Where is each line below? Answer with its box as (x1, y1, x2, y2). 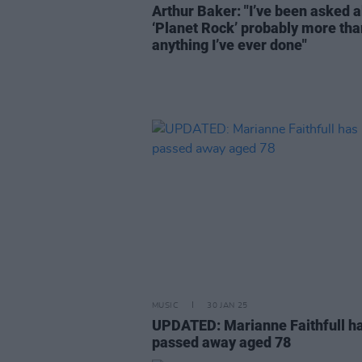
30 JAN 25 (207, 301, 248, 309)
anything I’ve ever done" (152, 36, 307, 53)
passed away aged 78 (152, 334, 291, 351)
